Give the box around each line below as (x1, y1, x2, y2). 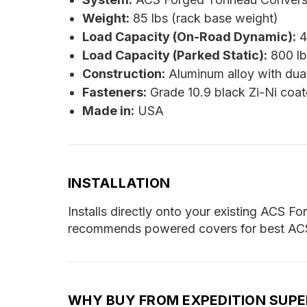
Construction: (82, 66, 165, 81)
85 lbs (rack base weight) (129, 10, 278, 25)
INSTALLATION (68, 174, 170, 191)
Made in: (82, 103, 134, 118)
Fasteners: (82, 84, 147, 99)
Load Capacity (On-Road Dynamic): (82, 29, 296, 44)
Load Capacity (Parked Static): (82, 47, 267, 62)
